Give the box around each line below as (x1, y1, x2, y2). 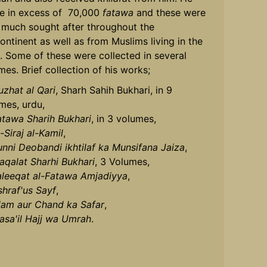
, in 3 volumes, (91, 112, 156, 125)
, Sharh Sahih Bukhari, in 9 (55, 83, 172, 96)
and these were (133, 6, 206, 18)
